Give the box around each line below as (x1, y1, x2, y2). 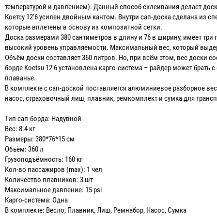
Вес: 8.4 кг (5, 124, 36, 133)
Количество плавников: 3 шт (5, 175, 93, 184)
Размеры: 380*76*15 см (5, 135, 75, 143)
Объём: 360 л (5, 145, 44, 154)
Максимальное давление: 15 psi (5, 186, 102, 194)
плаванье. (5, 74, 36, 82)
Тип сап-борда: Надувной (5, 114, 82, 123)
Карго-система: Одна (5, 196, 68, 204)
